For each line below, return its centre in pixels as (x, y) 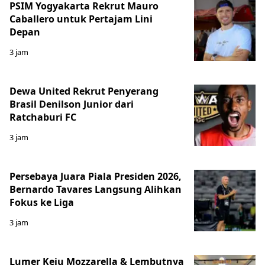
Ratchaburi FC (43, 117)
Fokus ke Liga (42, 203)
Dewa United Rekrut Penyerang (84, 91)
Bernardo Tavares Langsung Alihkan (96, 190)
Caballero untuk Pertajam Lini (81, 19)
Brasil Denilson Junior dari (72, 104)
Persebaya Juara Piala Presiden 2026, (96, 177)
